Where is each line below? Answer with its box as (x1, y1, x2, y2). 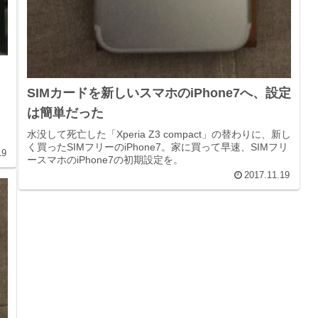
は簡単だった (26, 106, 104, 121)
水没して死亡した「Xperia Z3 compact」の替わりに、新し (26, 128, 291, 141)
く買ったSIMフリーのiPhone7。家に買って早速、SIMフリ (26, 141, 288, 153)
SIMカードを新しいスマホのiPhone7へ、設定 (26, 86, 291, 101)
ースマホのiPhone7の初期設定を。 (26, 154, 183, 166)
